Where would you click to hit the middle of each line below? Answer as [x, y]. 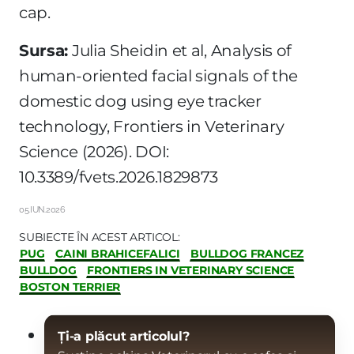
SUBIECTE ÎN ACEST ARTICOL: [100, 237]
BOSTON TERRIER [70, 286]
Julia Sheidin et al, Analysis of [180, 50]
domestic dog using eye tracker [140, 101]
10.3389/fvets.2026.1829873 [119, 177]
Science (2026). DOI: [94, 151]
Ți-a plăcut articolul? [124, 336]
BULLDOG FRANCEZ [247, 253]
